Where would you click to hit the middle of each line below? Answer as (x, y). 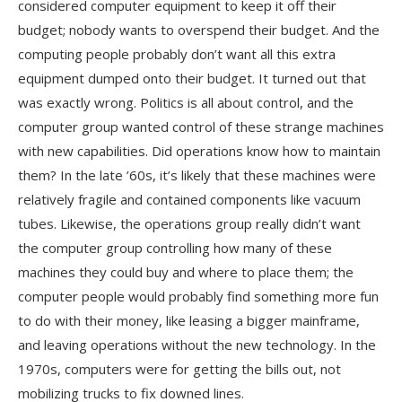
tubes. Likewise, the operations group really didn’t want (189, 223)
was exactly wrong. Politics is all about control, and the (186, 102)
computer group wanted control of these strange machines (201, 126)
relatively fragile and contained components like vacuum (189, 199)
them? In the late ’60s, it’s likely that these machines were (197, 175)
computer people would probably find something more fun (198, 296)
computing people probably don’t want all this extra (177, 53)
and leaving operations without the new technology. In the (197, 344)
